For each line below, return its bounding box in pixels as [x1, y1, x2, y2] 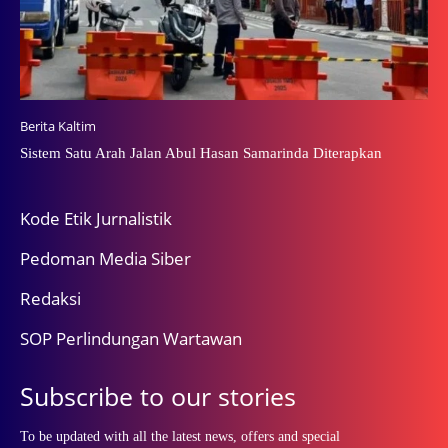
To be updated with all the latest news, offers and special [20, 428, 340, 444]
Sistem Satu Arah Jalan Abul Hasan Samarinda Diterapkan [20, 144, 382, 161]
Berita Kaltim [20, 116, 96, 135]
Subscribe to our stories [20, 378, 296, 413]
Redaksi [20, 286, 81, 310]
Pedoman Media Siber [20, 246, 191, 270]
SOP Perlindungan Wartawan [20, 326, 242, 350]
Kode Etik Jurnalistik [20, 206, 172, 230]
